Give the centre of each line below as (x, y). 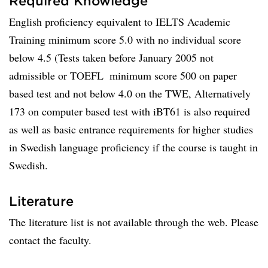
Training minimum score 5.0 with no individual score (125, 39)
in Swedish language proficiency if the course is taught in (133, 147)
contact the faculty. (50, 240)
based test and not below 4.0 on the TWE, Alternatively (130, 93)
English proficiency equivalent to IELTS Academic (120, 22)
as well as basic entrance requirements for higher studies (131, 129)
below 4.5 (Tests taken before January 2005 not (111, 57)
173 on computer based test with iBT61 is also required (130, 111)
